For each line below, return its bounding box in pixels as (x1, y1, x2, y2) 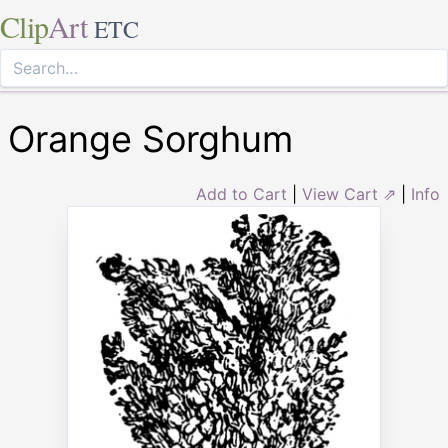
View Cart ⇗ (302, 184, 396, 204)
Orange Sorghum (8, 117, 293, 161)
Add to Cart (196, 184, 287, 204)
